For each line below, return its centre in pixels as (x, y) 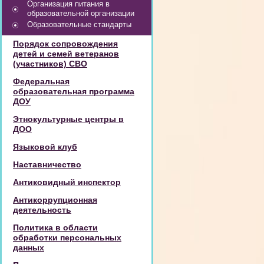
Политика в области (55, 227)
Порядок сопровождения (65, 44)
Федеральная (41, 81)
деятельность (42, 210)
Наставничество (47, 164)
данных (29, 247)
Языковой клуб (45, 147)
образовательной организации (81, 13)
